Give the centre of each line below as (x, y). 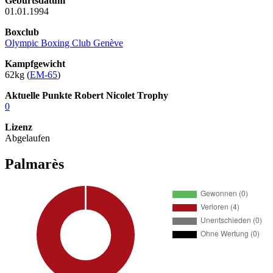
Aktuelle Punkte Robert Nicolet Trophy (87, 95)
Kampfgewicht (35, 63)
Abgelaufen (27, 138)
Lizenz (19, 127)
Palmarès (34, 164)
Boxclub (22, 32)
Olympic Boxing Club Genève (64, 43)
